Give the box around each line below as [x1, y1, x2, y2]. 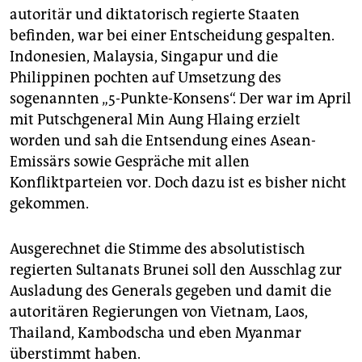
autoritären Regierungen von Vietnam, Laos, [10, 303, 308, 322]
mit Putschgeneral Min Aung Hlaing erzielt [10, 111, 301, 129]
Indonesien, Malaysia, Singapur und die [10, 48, 278, 66]
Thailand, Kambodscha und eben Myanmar [10, 324, 301, 343]
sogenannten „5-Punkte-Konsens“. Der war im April [10, 90, 351, 108]
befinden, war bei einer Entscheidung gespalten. [10, 27, 335, 45]
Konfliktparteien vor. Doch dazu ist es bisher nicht [10, 174, 347, 192]
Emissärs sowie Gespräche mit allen [10, 153, 250, 171]
